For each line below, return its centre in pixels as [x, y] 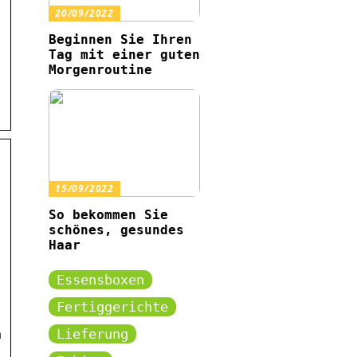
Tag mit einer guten [124, 54]
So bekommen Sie [108, 214]
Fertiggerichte [112, 306]
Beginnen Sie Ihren [120, 39]
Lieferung [92, 333]
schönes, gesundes [116, 229]
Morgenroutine [100, 69]
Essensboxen [100, 279]
